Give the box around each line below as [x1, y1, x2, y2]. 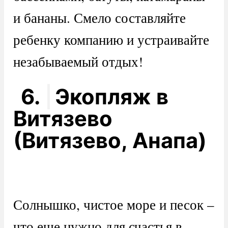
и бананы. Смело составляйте [13, 8, 186, 27]
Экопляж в [54, 84, 168, 110]
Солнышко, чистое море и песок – [13, 194, 214, 214]
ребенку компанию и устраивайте [13, 30, 209, 49]
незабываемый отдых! [13, 52, 143, 71]
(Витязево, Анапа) [13, 128, 207, 154]
